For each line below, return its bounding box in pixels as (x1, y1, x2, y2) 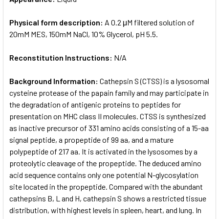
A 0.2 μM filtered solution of (105, 17, 195, 27)
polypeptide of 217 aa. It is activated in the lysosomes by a (9, 146, 197, 156)
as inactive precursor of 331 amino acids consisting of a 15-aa (9, 123, 209, 132)
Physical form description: (9, 17, 105, 27)
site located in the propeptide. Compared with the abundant (9, 181, 203, 191)
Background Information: (9, 76, 100, 86)
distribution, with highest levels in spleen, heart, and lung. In (9, 205, 201, 215)
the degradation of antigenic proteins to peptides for (9, 99, 181, 109)
